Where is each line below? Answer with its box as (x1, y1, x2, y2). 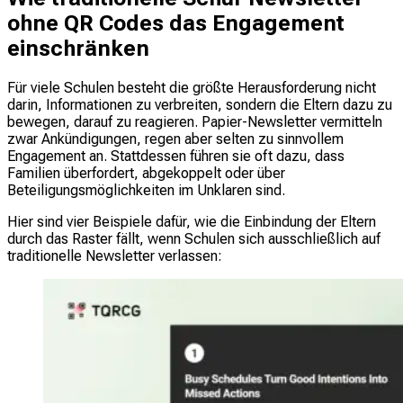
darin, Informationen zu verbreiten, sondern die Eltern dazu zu (7, 95, 392, 113)
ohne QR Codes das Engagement (7, 10, 345, 36)
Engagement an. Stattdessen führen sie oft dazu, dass (7, 147, 345, 165)
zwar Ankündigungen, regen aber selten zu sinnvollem (7, 130, 344, 148)
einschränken (7, 35, 149, 61)
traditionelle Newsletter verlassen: (7, 246, 222, 264)
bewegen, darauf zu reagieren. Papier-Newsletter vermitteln (7, 112, 382, 130)
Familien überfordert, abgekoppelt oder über (7, 164, 285, 182)
